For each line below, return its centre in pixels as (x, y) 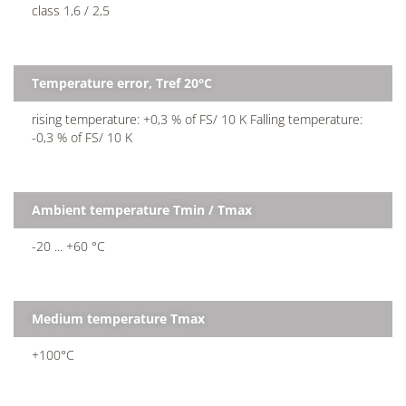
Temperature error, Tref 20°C (122, 82)
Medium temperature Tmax (118, 318)
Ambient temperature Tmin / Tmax (142, 209)
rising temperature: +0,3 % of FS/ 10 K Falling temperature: (197, 119)
